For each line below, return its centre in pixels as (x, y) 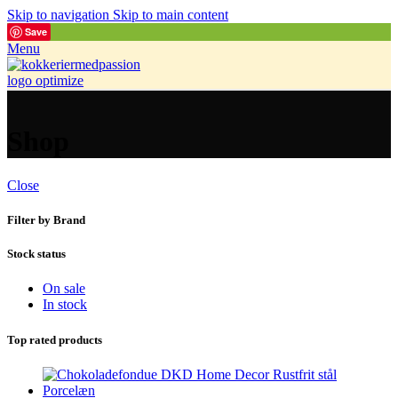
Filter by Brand (46, 220)
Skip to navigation (60, 15)
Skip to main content (171, 15)
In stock (65, 305)
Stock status (36, 254)
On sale (64, 289)
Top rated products (55, 339)
